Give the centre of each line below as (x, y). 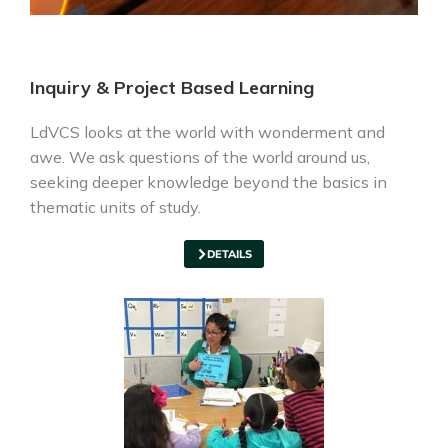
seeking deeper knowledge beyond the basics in (208, 182)
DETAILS (229, 254)
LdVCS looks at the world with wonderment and (207, 132)
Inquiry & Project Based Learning (172, 87)
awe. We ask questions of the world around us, (200, 157)
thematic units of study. (115, 207)
